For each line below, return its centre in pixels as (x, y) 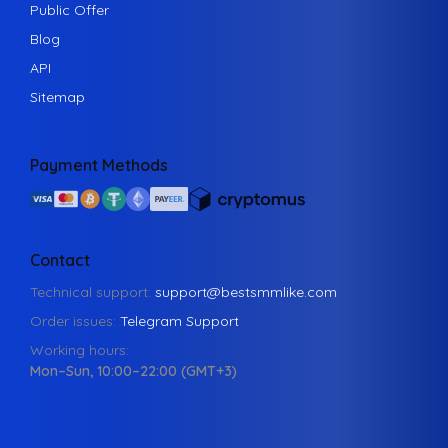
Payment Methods (99, 165)
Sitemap (57, 97)
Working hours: (79, 350)
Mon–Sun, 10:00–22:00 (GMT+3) (133, 371)
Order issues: (75, 321)
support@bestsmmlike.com (246, 292)
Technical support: (92, 292)
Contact (60, 260)
